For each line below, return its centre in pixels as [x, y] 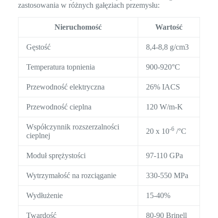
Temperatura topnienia [60, 67]
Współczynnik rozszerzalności [73, 127]
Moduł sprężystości [56, 156]
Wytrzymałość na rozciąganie [71, 176]
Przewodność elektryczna [65, 87]
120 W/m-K [164, 107]
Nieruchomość [78, 27]
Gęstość [38, 47]
